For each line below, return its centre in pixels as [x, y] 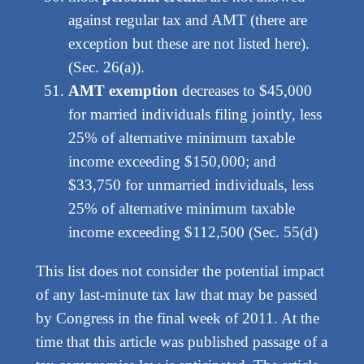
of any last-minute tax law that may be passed [176, 295]
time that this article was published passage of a [181, 342]
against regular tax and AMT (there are [187, 20]
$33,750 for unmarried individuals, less [191, 185]
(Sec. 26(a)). [106, 67]
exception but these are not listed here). [188, 44]
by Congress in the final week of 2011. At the [177, 318]
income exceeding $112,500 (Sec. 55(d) [193, 232]
